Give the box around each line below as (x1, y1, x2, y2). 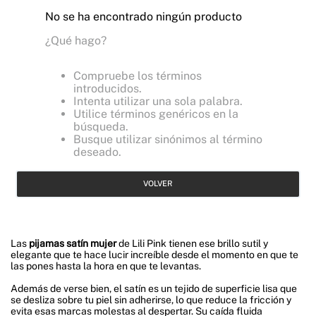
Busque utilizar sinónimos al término (73, 133, 262, 147)
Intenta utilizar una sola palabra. (73, 95, 243, 109)
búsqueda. (73, 120, 128, 134)
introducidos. (73, 82, 142, 96)
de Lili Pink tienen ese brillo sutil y (116, 238, 268, 250)
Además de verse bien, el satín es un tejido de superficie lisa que (11, 283, 297, 295)
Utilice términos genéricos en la (73, 107, 238, 121)
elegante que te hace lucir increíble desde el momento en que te (11, 249, 298, 261)
